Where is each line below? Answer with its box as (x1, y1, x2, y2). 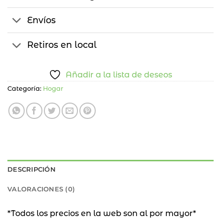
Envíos (27, 15, 56, 26)
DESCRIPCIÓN (7, 165, 56, 173)
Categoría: (7, 85, 43, 93)
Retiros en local (27, 39, 97, 50)
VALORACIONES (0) (7, 185, 75, 193)
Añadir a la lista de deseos (66, 70, 172, 80)
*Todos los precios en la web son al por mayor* (7, 208, 196, 218)
